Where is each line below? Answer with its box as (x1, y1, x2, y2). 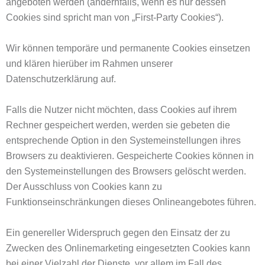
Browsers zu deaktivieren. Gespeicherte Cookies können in (6, 151, 254, 161)
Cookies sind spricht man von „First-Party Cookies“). (6, 12, 224, 22)
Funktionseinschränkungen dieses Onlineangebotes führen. (6, 197, 256, 207)
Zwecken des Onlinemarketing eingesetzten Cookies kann (6, 243, 250, 253)
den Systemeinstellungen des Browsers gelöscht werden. (6, 166, 246, 176)
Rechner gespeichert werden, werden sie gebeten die (6, 120, 230, 130)
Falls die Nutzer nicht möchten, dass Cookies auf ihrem (6, 105, 237, 115)
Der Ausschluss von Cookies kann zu (6, 182, 162, 192)
